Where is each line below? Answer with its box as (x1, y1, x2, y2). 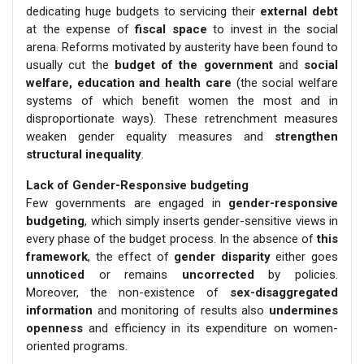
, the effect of (88, 249, 175, 265)
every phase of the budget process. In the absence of (26, 232, 317, 247)
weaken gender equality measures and (26, 129, 275, 145)
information (26, 303, 93, 318)
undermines (269, 303, 338, 318)
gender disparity (174, 249, 276, 265)
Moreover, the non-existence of (26, 285, 230, 301)
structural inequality (26, 147, 141, 162)
